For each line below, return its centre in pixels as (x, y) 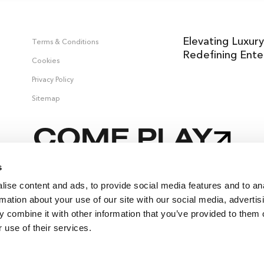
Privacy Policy (52, 79)
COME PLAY (123, 140)
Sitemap (46, 98)
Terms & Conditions (65, 41)
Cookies (45, 60)
